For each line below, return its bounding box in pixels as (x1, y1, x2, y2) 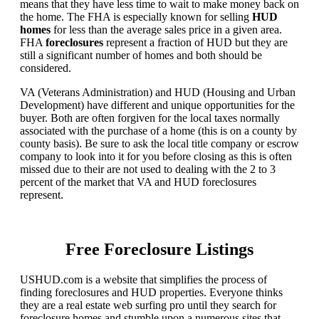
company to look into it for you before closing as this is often (20, 150, 292, 163)
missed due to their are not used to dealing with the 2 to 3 (20, 163, 276, 176)
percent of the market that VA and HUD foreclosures (20, 176, 256, 189)
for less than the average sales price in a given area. (51, 23, 282, 36)
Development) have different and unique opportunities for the (20, 99, 295, 112)
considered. (20, 62, 74, 75)
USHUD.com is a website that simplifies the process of (20, 273, 267, 286)
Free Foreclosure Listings (66, 240, 253, 259)
